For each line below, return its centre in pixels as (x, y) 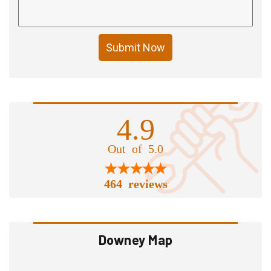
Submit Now (135, 47)
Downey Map (135, 239)
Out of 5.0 (135, 147)
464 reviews (135, 182)
